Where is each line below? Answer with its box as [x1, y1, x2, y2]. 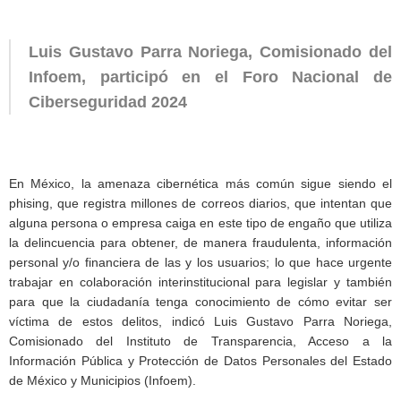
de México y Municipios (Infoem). [9, 372, 196, 388]
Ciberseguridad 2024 [29, 92, 187, 111]
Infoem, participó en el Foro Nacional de [29, 67, 392, 86]
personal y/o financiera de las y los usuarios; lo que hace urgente [9, 254, 392, 269]
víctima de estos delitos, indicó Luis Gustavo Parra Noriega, [9, 313, 392, 328]
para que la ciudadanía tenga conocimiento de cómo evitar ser [9, 294, 392, 309]
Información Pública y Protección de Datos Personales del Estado [9, 353, 392, 368]
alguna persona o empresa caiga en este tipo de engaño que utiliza [9, 215, 392, 230]
